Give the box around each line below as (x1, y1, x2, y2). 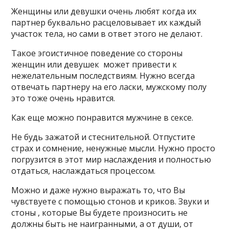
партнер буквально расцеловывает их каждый (11, 17, 201, 28)
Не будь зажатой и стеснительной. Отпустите (11, 131, 196, 143)
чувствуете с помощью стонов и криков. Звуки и (11, 196, 210, 207)
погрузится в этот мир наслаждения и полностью (11, 154, 212, 165)
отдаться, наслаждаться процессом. (11, 165, 156, 176)
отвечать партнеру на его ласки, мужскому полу (11, 81, 207, 93)
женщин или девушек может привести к (11, 59, 177, 70)
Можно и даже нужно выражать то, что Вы (11, 185, 186, 196)
